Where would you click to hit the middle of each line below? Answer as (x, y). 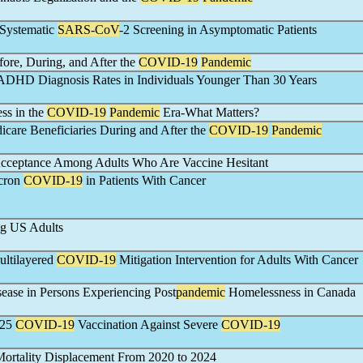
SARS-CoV (88, 30)
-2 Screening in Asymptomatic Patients (218, 30)
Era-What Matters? (209, 112)
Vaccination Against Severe (148, 325)
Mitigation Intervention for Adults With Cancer (237, 260)
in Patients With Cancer (144, 180)
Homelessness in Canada (290, 292)
